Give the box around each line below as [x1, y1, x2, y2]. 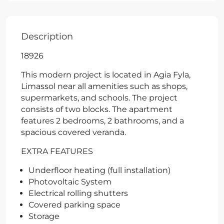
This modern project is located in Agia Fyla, [21, 69, 190, 79]
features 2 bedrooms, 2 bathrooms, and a [21, 115, 184, 125]
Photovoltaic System [28, 176, 111, 186]
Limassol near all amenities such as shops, [21, 81, 187, 91]
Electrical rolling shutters [28, 188, 128, 198]
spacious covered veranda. [21, 127, 126, 137]
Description [21, 30, 73, 42]
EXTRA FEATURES [21, 146, 93, 156]
